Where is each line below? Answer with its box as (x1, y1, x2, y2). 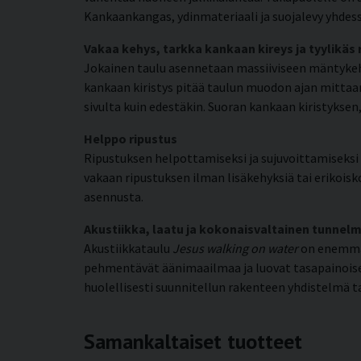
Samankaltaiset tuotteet (84, 327, 302, 355)
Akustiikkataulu (84, 239, 172, 256)
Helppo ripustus (84, 130, 177, 147)
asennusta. (84, 188, 143, 205)
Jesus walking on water (172, 239, 298, 256)
